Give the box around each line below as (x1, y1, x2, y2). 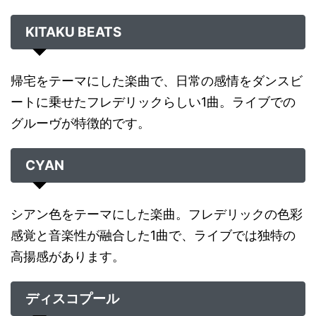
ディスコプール (25, 290, 119, 307)
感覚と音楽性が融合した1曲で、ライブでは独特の (11, 227, 296, 243)
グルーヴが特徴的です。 (11, 115, 150, 130)
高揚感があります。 (11, 248, 125, 264)
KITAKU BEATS (25, 23, 121, 40)
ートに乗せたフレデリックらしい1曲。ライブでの (11, 94, 296, 109)
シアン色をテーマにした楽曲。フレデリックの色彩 (11, 206, 303, 221)
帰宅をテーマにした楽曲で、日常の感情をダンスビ (11, 73, 303, 88)
